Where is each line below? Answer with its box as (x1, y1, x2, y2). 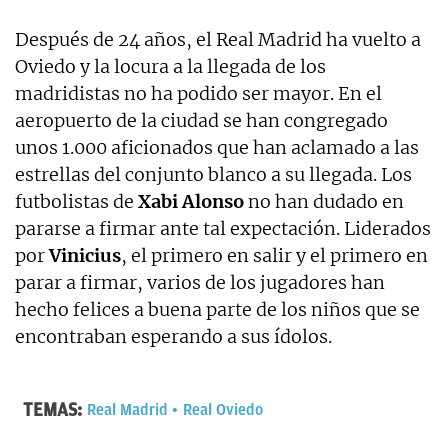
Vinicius (49, 244, 121, 268)
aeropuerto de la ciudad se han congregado (15, 109, 388, 133)
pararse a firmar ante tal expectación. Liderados (15, 217, 431, 241)
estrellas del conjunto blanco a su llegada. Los (15, 163, 412, 187)
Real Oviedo (183, 401, 263, 420)
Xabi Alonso (138, 190, 244, 214)
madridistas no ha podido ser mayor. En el (15, 82, 382, 106)
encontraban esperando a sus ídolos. (15, 325, 332, 349)
